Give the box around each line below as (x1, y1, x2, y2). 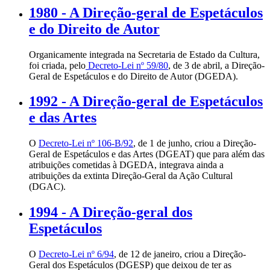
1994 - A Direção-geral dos (29, 204, 192, 221)
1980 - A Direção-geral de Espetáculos (29, 4, 263, 20)
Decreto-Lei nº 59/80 (86, 60, 168, 71)
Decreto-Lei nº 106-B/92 (39, 138, 133, 149)
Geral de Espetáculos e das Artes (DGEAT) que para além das (29, 149, 265, 160)
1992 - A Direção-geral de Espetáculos (29, 93, 263, 110)
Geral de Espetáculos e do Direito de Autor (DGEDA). (29, 71, 238, 81)
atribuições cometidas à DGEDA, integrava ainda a (29, 160, 224, 171)
